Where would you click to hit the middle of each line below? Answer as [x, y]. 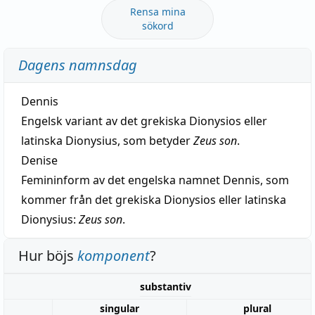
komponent [114, 255]
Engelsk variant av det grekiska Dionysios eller [144, 121]
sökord [157, 25]
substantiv [166, 286]
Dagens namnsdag [78, 65]
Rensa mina [157, 11]
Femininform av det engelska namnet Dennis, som [155, 180]
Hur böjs [48, 255]
